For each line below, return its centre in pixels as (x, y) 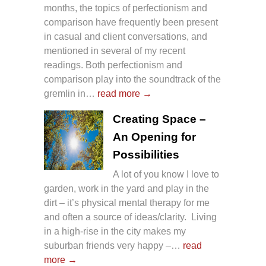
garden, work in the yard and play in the (126, 188)
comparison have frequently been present (131, 22)
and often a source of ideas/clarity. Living (130, 217)
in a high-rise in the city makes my (115, 231)
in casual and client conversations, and (126, 36)
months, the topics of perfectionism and (126, 8)
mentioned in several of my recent (115, 50)
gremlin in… (71, 93)
